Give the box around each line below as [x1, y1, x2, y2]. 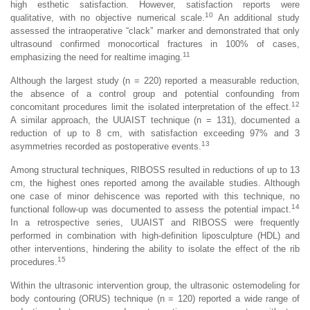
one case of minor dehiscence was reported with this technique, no [10, 190, 300, 201]
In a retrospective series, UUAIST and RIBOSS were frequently [10, 217, 300, 228]
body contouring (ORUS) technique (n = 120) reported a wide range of [10, 293, 300, 304]
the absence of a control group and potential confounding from [10, 88, 300, 99]
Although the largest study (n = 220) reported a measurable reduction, [10, 75, 300, 86]
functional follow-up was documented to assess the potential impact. [10, 203, 291, 215]
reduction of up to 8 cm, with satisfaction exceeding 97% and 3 [10, 127, 300, 138]
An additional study [213, 12, 300, 23]
